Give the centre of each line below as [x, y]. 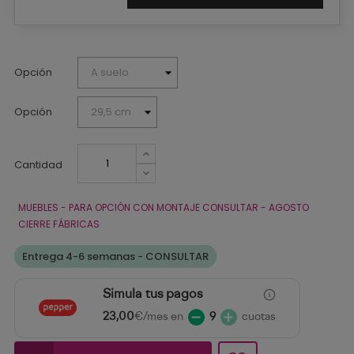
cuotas [258, 317]
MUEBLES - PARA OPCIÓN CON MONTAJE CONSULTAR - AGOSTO [164, 207]
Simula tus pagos [152, 294]
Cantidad [38, 164]
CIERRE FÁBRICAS [59, 224]
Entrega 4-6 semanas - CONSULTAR [115, 256]
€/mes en [158, 317]
